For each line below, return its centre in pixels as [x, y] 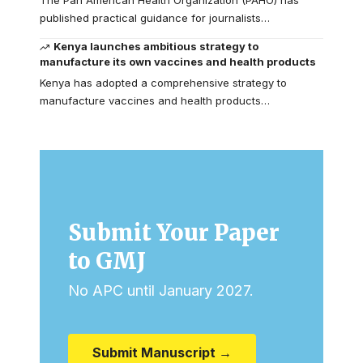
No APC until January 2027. [161, 290]
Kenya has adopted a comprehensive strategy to [163, 82]
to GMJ [107, 261]
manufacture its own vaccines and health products [178, 61]
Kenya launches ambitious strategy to [156, 46]
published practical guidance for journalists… [155, 17]
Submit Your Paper [174, 232]
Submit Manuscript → [162, 352]
